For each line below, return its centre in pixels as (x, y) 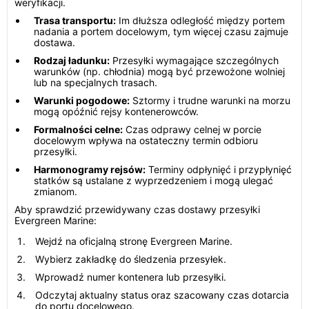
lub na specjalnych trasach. (96, 82)
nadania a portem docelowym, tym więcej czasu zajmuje (161, 31)
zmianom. (56, 191)
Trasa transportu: (75, 20)
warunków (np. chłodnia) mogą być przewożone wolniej (159, 71)
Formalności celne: (78, 129)
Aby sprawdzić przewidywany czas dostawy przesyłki (137, 209)
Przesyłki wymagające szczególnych (194, 60)
